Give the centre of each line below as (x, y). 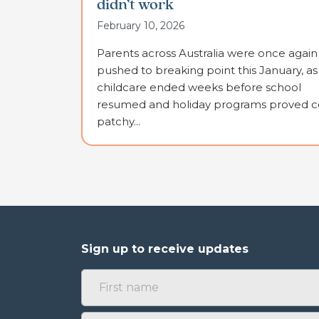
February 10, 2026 (141, 26)
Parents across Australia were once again (207, 53)
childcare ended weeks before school (199, 88)
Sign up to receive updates (165, 249)
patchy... (119, 122)
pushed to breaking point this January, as (207, 70)
